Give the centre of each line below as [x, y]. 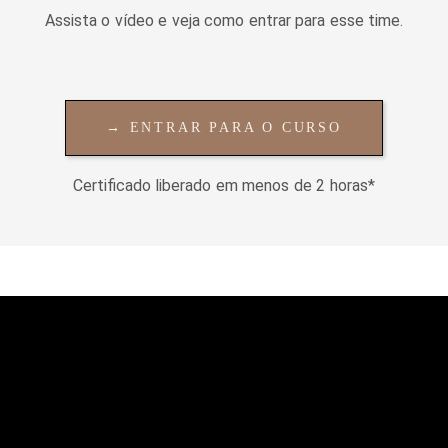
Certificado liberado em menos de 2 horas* [223, 185]
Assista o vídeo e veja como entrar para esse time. [224, 20]
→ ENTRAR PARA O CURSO [224, 127]
